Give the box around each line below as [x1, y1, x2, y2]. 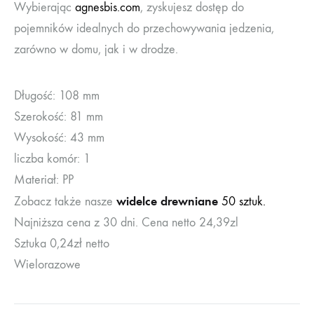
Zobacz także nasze [14, 193, 116, 209]
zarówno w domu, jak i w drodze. [14, 41, 178, 57]
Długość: [14, 88, 59, 103]
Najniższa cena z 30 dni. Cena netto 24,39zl [14, 214, 238, 230]
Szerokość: [14, 109, 70, 124]
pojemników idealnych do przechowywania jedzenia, [14, 20, 274, 36]
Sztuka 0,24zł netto [14, 235, 109, 251]
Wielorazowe [14, 257, 81, 272]
